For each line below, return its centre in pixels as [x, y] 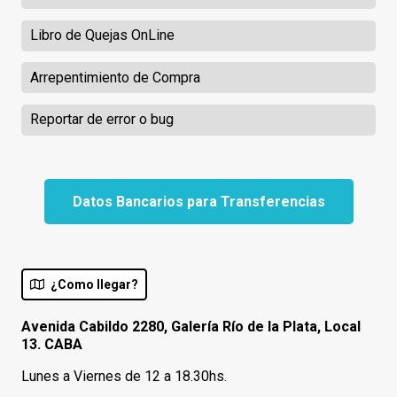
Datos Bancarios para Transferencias [198, 202]
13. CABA [52, 345]
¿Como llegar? [94, 284]
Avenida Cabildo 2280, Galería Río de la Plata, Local [191, 327]
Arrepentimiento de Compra [115, 77]
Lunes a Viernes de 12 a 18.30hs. [124, 377]
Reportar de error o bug [101, 120]
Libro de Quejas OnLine [102, 35]
